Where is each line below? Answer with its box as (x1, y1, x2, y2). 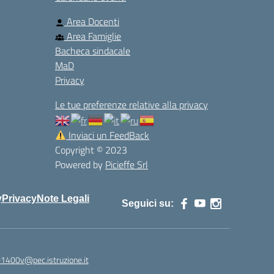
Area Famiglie (64, 29, 121, 44)
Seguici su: (122, 198, 174, 209)
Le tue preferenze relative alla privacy (55, 97, 208, 113)
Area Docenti (64, 14, 119, 29)
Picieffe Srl (105, 157, 148, 172)
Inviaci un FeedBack (66, 128, 150, 143)
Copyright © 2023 (55, 143, 127, 158)
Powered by (55, 157, 105, 172)
